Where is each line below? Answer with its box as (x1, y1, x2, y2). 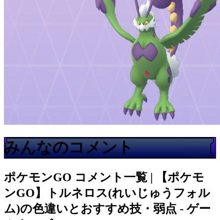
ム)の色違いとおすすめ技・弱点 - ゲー (4, 202, 211, 215)
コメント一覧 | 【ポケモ (75, 170, 204, 184)
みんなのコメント (4, 138, 134, 157)
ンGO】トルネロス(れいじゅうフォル (4, 186, 210, 199)
